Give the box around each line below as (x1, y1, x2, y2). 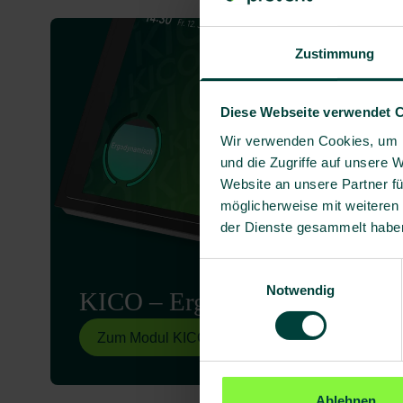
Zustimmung (294, 45, 375, 61)
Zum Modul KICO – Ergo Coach (97, 330, 300, 346)
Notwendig (265, 282, 336, 298)
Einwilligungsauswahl (199, 261, 325, 277)
